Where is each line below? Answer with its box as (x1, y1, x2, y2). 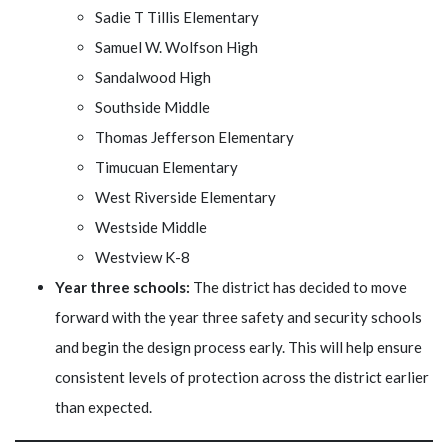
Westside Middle (95, 217, 207, 236)
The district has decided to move (190, 277, 407, 296)
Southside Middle (95, 97, 210, 116)
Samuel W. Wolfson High (95, 37, 258, 56)
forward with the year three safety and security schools (55, 307, 422, 326)
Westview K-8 (95, 247, 190, 266)
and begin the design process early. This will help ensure (55, 337, 422, 356)
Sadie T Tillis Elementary (95, 7, 259, 26)
